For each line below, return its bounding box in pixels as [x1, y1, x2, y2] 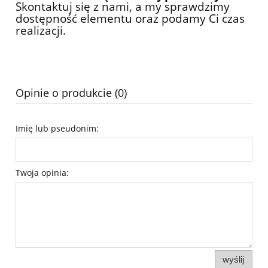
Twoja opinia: [16, 166, 69, 178]
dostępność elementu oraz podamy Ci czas [16, 10, 245, 26]
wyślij [223, 254, 245, 265]
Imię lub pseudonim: [16, 122, 99, 134]
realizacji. [16, 22, 66, 38]
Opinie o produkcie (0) [16, 85, 127, 100]
